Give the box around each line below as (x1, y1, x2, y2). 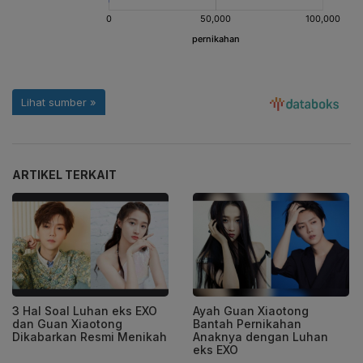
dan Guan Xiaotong (12, 317, 122, 331)
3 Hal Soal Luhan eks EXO (12, 304, 157, 318)
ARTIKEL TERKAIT (12, 167, 117, 181)
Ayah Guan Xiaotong (193, 304, 309, 318)
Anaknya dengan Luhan (193, 330, 328, 344)
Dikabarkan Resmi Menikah (12, 330, 167, 344)
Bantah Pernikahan (193, 317, 301, 331)
